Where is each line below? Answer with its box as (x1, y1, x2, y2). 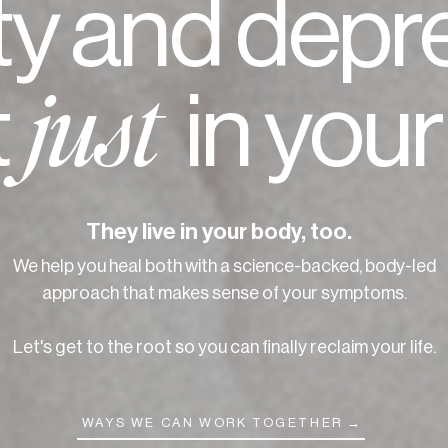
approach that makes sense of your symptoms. (41, 284, 407, 302)
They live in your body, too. (86, 220, 356, 243)
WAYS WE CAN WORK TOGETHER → (81, 416, 364, 429)
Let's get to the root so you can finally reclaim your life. (12, 338, 436, 356)
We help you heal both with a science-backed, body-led (12, 257, 436, 275)
